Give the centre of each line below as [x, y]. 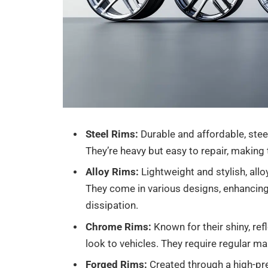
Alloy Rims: [112, 172]
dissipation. [112, 206]
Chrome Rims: [120, 227]
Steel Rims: [112, 134]
